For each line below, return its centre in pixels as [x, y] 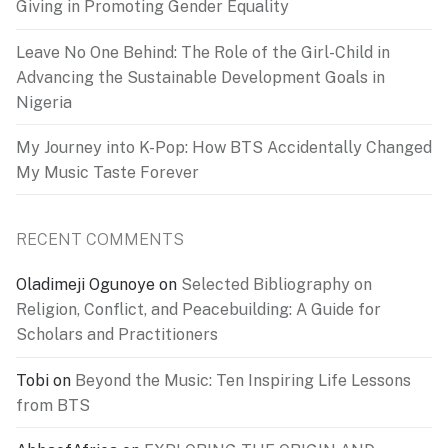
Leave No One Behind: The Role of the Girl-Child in [203, 52]
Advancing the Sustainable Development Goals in [200, 77]
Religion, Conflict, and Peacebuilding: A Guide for [198, 310]
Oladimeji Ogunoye [85, 285]
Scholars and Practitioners [117, 335]
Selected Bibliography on [276, 285]
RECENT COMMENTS [100, 240]
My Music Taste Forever [107, 172]
